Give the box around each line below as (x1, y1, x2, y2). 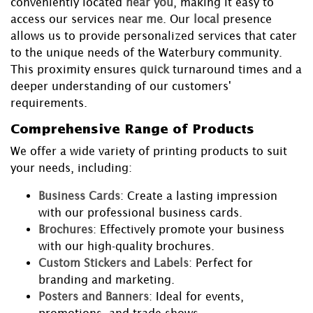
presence (223, 13, 272, 26)
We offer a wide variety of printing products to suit (10, 145, 287, 158)
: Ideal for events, (149, 290, 244, 303)
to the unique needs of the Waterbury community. (10, 46, 282, 59)
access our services (10, 13, 115, 26)
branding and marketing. (38, 273, 175, 286)
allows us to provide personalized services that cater (10, 29, 297, 43)
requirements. (10, 96, 87, 110)
